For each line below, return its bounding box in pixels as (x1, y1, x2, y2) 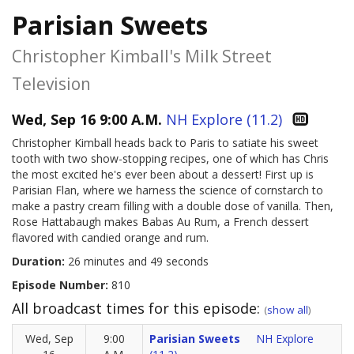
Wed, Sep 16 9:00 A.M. (12, 110, 162, 130)
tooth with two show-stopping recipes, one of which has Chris (12, 151, 329, 167)
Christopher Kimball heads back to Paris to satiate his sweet (12, 135, 318, 151)
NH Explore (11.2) (166, 110, 282, 130)
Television (12, 72, 91, 95)
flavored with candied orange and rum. (12, 230, 209, 246)
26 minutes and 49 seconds (65, 254, 209, 269)
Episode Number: (12, 277, 108, 293)
